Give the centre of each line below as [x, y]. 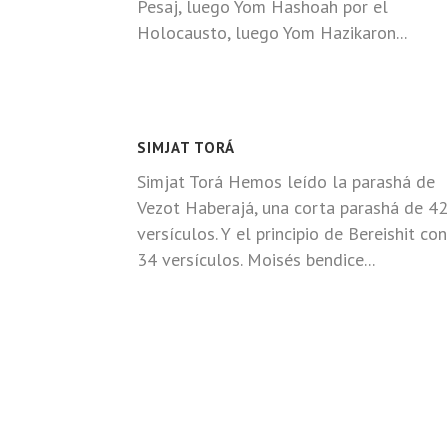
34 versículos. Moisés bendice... [256, 259]
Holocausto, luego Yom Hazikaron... [272, 32]
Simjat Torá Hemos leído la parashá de [286, 181]
